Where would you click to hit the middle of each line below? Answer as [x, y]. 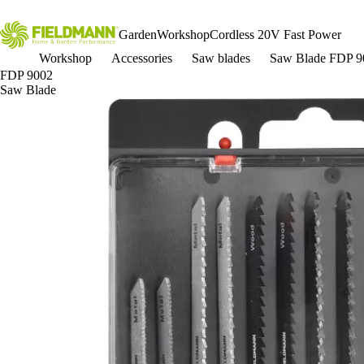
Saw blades [221, 58]
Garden [138, 35]
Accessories [142, 58]
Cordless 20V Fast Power [275, 35]
